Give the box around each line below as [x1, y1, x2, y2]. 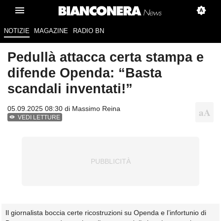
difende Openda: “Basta [7, 65, 162, 81]
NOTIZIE [3, 27, 30, 35]
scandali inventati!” [7, 81, 133, 97]
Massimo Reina [72, 105, 120, 113]
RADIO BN [73, 27, 104, 35]
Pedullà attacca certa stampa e [7, 49, 204, 65]
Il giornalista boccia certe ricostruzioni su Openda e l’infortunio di [5, 209, 206, 217]
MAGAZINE [34, 27, 69, 35]
